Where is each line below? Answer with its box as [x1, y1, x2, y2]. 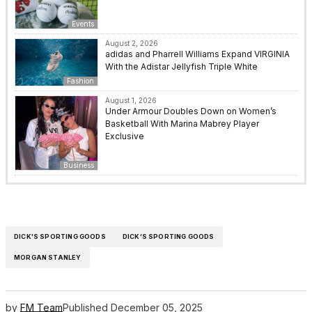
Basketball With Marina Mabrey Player [105, 118, 259, 129]
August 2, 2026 [105, 39, 158, 48]
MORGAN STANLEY [14, 253, 81, 262]
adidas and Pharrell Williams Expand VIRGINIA [105, 49, 290, 60]
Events [72, 19, 94, 29]
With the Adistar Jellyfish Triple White [105, 61, 258, 72]
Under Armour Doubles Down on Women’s [105, 105, 276, 116]
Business [63, 160, 94, 169]
